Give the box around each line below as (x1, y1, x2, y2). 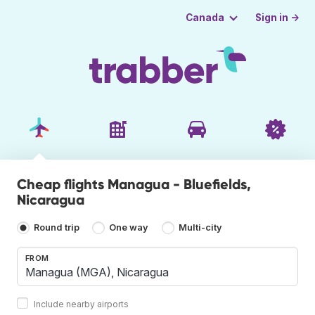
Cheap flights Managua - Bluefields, (17, 175, 251, 193)
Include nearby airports (34, 298, 129, 309)
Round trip (34, 222, 79, 233)
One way (109, 222, 149, 233)
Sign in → (255, 11, 300, 23)
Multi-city (178, 222, 222, 233)
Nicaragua (17, 191, 84, 208)
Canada (185, 12, 224, 23)
